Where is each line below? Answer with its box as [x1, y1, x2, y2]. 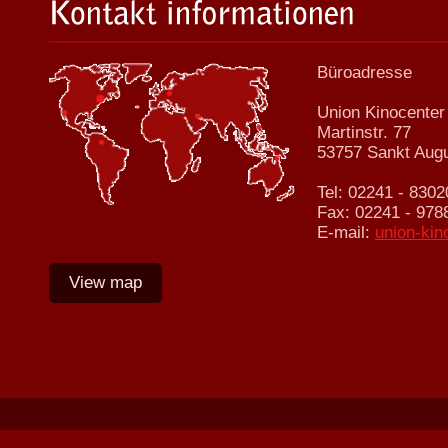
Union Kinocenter [317, 103, 445, 122]
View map [69, 273, 142, 292]
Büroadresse [317, 63, 412, 82]
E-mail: [317, 223, 375, 242]
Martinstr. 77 [317, 123, 411, 142]
